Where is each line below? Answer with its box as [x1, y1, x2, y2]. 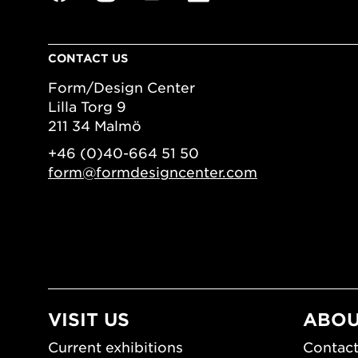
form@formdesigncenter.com [48, 164, 257, 181]
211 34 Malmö [48, 117, 141, 134]
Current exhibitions [48, 339, 183, 356]
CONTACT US [48, 51, 128, 66]
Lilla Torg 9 [48, 98, 126, 115]
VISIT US [48, 308, 129, 330]
